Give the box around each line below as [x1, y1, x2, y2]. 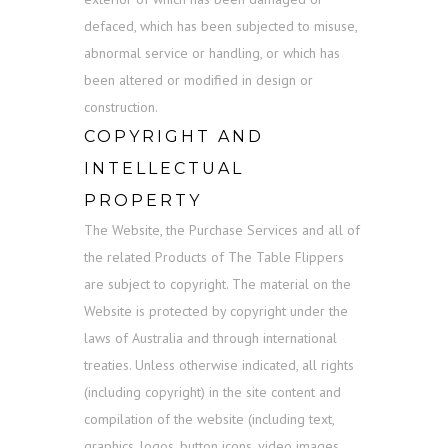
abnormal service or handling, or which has [84, 44, 340, 63]
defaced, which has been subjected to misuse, [84, 17, 357, 36]
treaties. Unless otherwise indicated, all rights [84, 356, 354, 375]
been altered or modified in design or [84, 71, 313, 90]
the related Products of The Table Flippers [84, 248, 344, 267]
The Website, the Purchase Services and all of [84, 221, 360, 240]
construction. [84, 98, 158, 117]
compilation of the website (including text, [84, 410, 334, 429]
